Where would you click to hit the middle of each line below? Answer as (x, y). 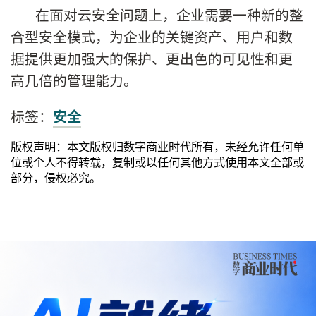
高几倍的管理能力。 (74, 80)
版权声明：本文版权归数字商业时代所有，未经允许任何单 (157, 146)
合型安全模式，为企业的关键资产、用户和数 (152, 37)
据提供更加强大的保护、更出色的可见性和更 (152, 59)
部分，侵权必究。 (56, 177)
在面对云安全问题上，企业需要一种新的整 (169, 15)
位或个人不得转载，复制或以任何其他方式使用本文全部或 (157, 162)
